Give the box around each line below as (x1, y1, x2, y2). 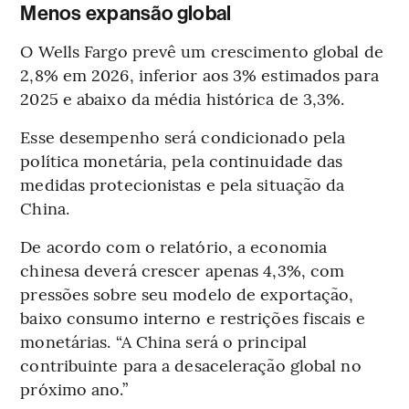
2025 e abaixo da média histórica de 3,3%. (20, 86, 345, 110)
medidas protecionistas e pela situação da (20, 172, 345, 195)
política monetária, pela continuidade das (20, 148, 343, 172)
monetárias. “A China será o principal (20, 329, 308, 352)
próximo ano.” (20, 376, 128, 400)
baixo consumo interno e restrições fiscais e (20, 305, 365, 329)
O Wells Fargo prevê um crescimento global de (20, 38, 383, 62)
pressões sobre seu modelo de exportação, (20, 281, 354, 305)
